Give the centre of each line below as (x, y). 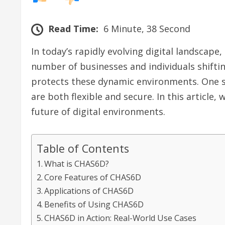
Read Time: (73, 28)
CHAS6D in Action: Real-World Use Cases (121, 218)
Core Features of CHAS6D (93, 177)
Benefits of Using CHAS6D (94, 204)
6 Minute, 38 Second (147, 28)
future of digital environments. (98, 111)
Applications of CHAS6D (89, 191)
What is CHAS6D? (77, 163)
